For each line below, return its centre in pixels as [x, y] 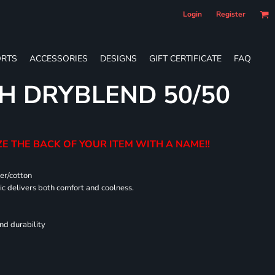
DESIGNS [118, 58]
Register [231, 14]
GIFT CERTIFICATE [185, 58]
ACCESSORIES [59, 58]
